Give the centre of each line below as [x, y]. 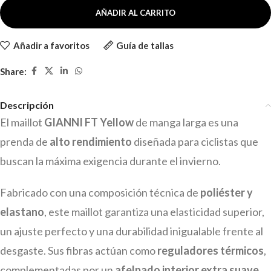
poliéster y [227, 193]
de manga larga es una [187, 122]
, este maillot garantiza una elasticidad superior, [154, 212]
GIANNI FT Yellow [90, 122]
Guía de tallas [145, 46]
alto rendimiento [91, 142]
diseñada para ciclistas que [195, 142]
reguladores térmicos [211, 251]
